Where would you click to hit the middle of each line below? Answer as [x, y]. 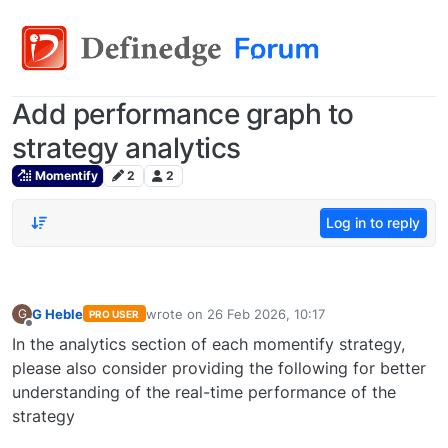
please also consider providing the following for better [219, 368]
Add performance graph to [183, 114]
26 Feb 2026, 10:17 [265, 313]
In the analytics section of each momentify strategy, [208, 344]
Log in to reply [373, 223]
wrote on [176, 313]
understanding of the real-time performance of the [204, 392]
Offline [49, 332]
